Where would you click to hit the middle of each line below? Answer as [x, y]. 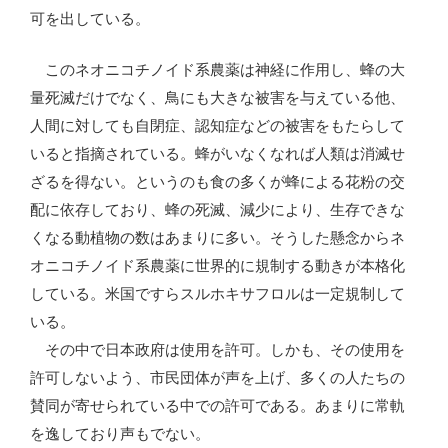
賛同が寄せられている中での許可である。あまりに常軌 [217, 405]
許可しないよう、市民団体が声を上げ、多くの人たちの [217, 377]
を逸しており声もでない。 [120, 433]
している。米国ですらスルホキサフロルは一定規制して [217, 293]
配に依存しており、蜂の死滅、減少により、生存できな [217, 209]
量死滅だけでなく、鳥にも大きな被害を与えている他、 [217, 97]
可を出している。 [90, 19]
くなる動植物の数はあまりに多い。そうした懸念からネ [217, 237]
